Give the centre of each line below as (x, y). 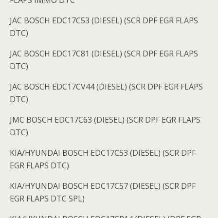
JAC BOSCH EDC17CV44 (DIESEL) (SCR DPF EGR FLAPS (106, 87)
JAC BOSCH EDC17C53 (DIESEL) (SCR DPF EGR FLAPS (104, 21)
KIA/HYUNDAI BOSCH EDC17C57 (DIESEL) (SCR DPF (103, 186)
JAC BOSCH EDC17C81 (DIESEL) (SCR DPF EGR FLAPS (104, 54)
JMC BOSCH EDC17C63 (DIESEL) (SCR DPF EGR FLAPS (105, 120)
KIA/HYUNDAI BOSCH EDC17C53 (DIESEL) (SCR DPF (103, 153)
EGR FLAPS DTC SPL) (47, 199)
